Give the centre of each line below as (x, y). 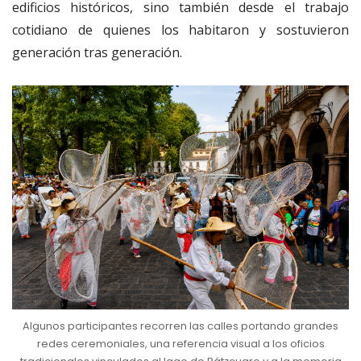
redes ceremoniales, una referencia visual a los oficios (180, 344)
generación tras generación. (97, 52)
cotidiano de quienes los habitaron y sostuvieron (180, 29)
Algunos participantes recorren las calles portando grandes (180, 326)
